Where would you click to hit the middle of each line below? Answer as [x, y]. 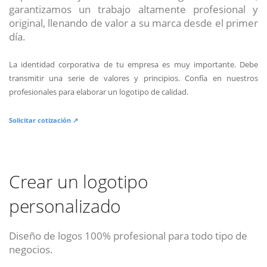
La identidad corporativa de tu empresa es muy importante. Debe [133, 64]
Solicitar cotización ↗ [44, 120]
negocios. [31, 249]
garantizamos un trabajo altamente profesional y [133, 9]
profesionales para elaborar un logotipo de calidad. [99, 91]
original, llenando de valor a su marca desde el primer [133, 23]
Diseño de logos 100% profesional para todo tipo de [128, 235]
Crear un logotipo [79, 181]
